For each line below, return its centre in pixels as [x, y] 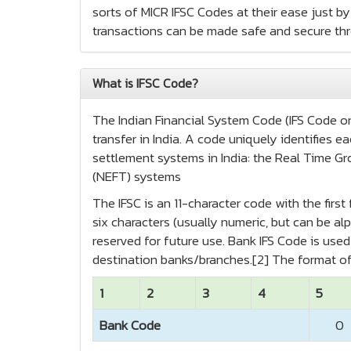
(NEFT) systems [137, 176]
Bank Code [130, 325]
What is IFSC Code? [145, 83]
